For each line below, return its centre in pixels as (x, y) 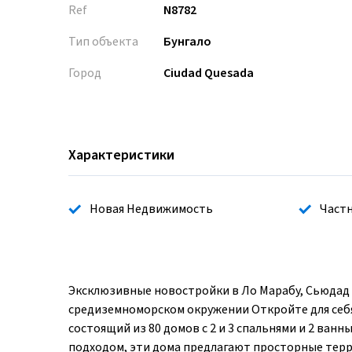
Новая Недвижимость (151, 209)
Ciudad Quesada (209, 73)
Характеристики (121, 156)
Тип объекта (103, 42)
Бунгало (187, 42)
